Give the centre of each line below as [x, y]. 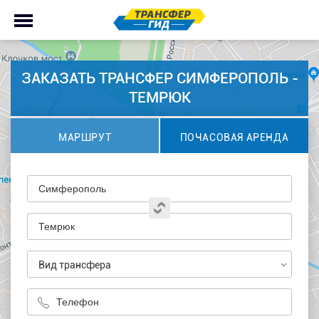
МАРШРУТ [85, 137]
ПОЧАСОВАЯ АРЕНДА [234, 137]
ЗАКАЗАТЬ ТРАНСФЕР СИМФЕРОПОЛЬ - [159, 78]
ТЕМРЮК [159, 98]
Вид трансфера [74, 265]
